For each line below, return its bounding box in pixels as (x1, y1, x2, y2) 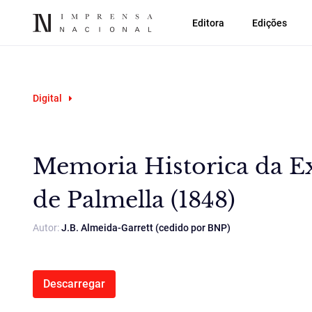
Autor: (33, 222, 61, 233)
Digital (33, 93, 62, 104)
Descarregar (43, 277, 105, 290)
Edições (252, 17, 287, 29)
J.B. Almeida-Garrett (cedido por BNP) (61, 222, 231, 233)
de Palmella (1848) (33, 186, 235, 214)
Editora (192, 17, 224, 29)
